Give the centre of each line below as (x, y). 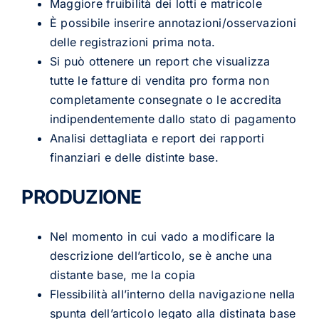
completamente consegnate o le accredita (166, 99)
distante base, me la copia (122, 274)
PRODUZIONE (82, 197)
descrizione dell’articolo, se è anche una (161, 255)
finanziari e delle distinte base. (134, 157)
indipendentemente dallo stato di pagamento (173, 119)
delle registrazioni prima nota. (132, 42)
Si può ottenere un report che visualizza (160, 61)
